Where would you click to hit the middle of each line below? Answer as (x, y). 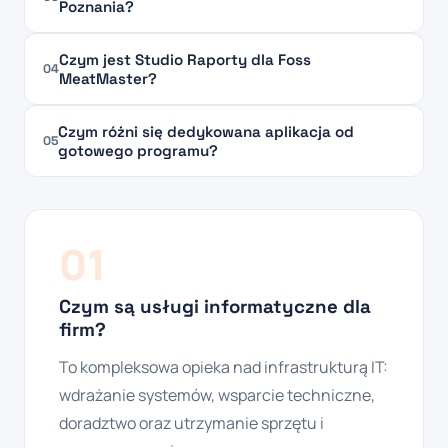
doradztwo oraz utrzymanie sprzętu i (191, 422)
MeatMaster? (108, 78)
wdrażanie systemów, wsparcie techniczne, (217, 394)
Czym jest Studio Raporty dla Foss (185, 59)
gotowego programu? (138, 150)
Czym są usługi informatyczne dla (215, 306)
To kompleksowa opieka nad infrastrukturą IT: (223, 366)
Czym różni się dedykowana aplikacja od (206, 131)
